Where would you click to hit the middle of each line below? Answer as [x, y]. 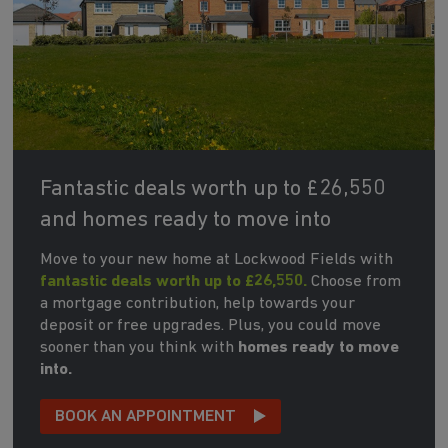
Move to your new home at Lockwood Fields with [216, 259]
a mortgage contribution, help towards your [197, 303]
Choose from [353, 281]
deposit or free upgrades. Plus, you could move [210, 325]
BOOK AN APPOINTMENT [145, 416]
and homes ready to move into [185, 220]
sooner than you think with [138, 347]
